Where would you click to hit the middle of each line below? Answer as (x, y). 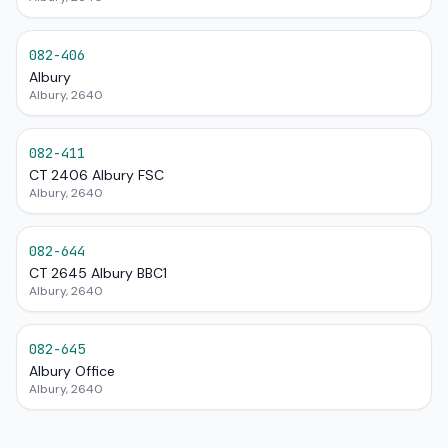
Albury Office (72, 371)
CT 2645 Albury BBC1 (98, 273)
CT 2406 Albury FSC (96, 175)
